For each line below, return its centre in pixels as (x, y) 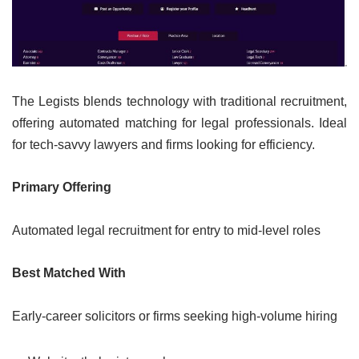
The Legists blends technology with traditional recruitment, (179, 101)
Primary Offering (62, 187)
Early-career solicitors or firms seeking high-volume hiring (175, 316)
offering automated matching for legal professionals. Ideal (179, 123)
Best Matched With (69, 272)
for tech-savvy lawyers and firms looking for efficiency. (163, 144)
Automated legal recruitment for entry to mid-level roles (166, 230)
